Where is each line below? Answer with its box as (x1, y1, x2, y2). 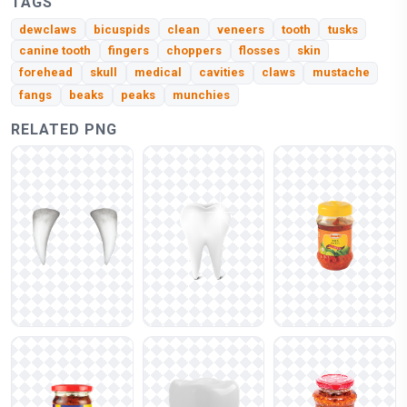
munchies (173, 88, 231, 103)
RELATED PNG (11, 120, 117, 138)
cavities (199, 65, 245, 80)
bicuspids (94, 22, 151, 36)
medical (134, 65, 183, 80)
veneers (217, 22, 265, 36)
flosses (239, 44, 281, 58)
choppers (166, 44, 223, 58)
